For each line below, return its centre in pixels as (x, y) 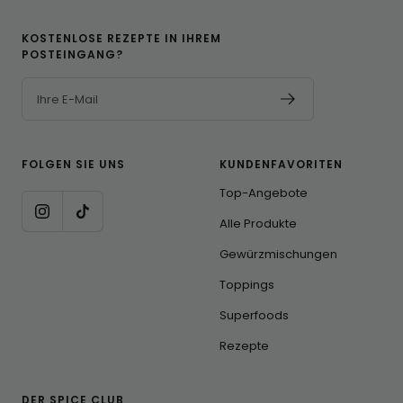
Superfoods (254, 316)
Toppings (247, 285)
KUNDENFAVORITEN (281, 165)
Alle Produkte (258, 224)
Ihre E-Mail (67, 99)
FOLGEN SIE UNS (73, 165)
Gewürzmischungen (278, 255)
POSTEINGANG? (72, 55)
